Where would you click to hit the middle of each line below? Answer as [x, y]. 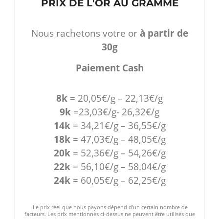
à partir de [164, 33]
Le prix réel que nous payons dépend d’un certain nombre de [109, 207]
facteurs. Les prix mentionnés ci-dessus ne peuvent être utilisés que [109, 214]
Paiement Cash [109, 67]
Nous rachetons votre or [85, 33]
